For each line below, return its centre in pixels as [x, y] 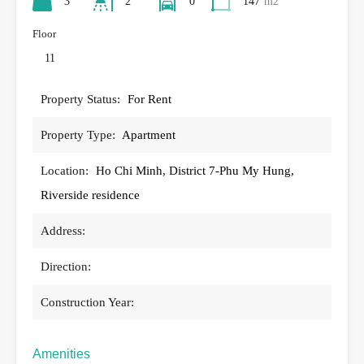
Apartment [149, 134]
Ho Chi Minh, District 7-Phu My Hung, [195, 170]
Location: [65, 170]
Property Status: [80, 99]
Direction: [66, 266]
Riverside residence [90, 195]
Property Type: [78, 134]
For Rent [149, 99]
